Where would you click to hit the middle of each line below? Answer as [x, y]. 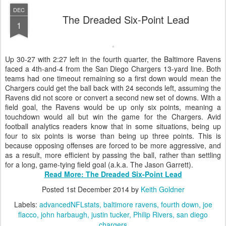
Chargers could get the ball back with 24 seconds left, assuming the [113, 95]
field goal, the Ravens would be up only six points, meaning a [113, 114]
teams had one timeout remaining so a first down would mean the [113, 85]
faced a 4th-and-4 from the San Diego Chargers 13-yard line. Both [113, 75]
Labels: [26, 211]
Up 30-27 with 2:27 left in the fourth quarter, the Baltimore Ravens [113, 66]
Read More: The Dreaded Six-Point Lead [113, 181]
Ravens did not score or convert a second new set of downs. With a [113, 104]
